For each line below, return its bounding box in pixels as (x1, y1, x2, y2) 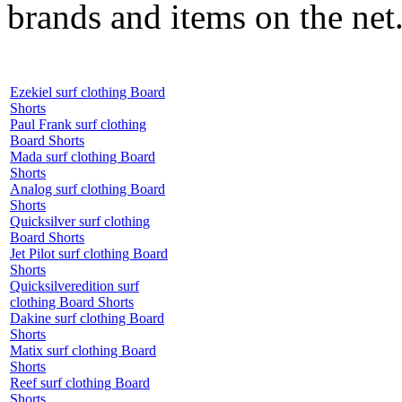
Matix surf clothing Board (10, 342, 156, 358)
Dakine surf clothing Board (10, 310, 164, 326)
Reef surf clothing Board (10, 374, 150, 390)
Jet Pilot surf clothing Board (10, 245, 168, 261)
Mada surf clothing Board (10, 148, 155, 164)
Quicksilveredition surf (10, 277, 139, 293)
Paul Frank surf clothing (10, 116, 146, 132)
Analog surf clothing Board (10, 180, 165, 197)
